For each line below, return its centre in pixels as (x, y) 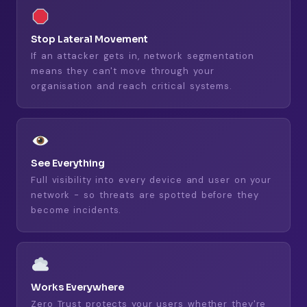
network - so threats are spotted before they (145, 195)
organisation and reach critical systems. (132, 86)
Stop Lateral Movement (89, 39)
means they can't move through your (123, 71)
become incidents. (76, 210)
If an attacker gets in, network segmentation (143, 56)
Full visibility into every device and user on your (151, 180)
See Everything (68, 163)
